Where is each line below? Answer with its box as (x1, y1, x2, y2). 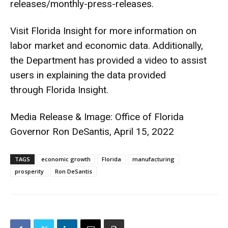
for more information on (92, 25, 196, 37)
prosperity (15, 167, 44, 176)
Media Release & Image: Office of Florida (10, 111, 184, 123)
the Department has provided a (10, 54, 145, 67)
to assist (167, 54, 207, 67)
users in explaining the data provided (10, 69, 166, 81)
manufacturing (132, 155, 175, 163)
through (10, 84, 46, 96)
